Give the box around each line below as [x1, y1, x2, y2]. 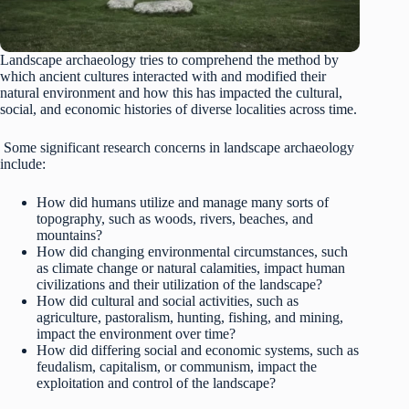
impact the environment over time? [37, 325, 236, 341]
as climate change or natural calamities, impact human [37, 259, 345, 276]
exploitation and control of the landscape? [37, 374, 276, 391]
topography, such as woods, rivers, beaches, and [37, 210, 313, 226]
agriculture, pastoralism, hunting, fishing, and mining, [37, 309, 343, 325]
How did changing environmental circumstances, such [37, 243, 348, 259]
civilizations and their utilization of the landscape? [37, 276, 322, 292]
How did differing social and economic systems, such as [37, 341, 359, 358]
